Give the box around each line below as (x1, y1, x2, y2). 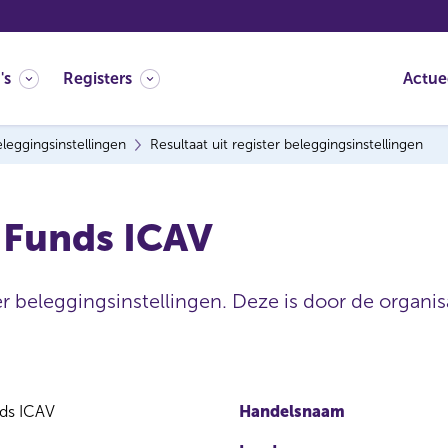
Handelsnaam (239, 402, 345, 421)
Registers (63, 69, 132, 88)
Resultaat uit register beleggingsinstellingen (150, 136, 423, 153)
